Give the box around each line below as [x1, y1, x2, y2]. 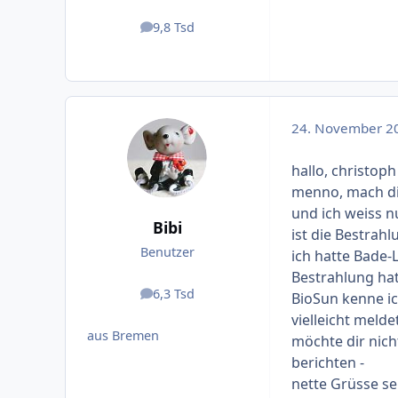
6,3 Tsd [152, 284, 195, 302]
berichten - [291, 352, 364, 372]
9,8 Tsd [152, 18, 195, 36]
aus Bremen [86, 326, 159, 344]
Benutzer [139, 243, 195, 261]
